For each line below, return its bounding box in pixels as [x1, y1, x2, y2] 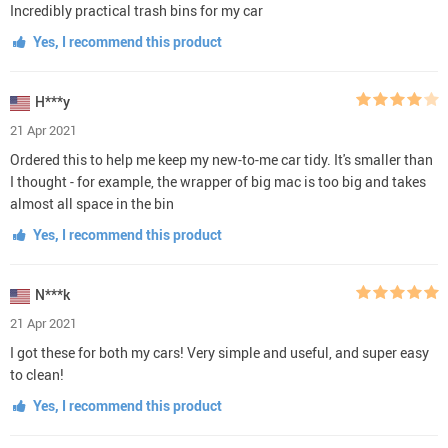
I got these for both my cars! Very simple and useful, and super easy [10, 342, 429, 362]
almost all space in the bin [10, 193, 174, 213]
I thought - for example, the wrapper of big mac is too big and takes [10, 171, 426, 191]
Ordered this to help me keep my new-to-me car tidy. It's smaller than [10, 149, 433, 169]
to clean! [10, 364, 64, 384]
